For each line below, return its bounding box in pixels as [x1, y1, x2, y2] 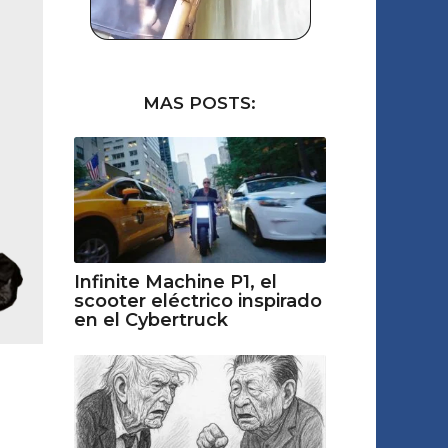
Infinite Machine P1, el [73, 271, 277, 294]
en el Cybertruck [73, 309, 228, 332]
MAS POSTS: [143, 93, 257, 113]
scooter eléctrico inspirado [73, 290, 322, 313]
